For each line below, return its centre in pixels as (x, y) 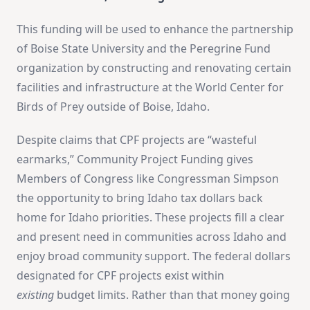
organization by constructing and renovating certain (154, 67)
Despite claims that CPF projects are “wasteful (137, 139)
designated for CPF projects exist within (120, 275)
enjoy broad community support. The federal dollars (154, 256)
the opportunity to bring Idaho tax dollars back (140, 198)
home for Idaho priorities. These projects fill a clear (151, 217)
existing (35, 294)
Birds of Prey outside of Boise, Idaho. (113, 106)
